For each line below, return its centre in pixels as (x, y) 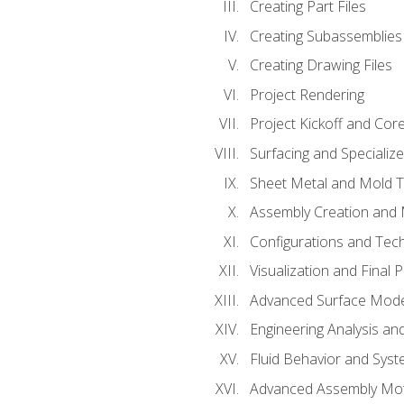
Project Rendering (307, 94)
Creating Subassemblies (326, 36)
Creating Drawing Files (321, 65)
